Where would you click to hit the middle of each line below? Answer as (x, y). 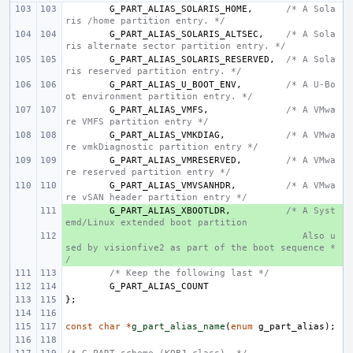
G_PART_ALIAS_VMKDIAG (165, 135)
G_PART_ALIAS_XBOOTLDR (167, 211)
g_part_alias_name (178, 327)
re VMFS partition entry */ (137, 122)
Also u (311, 236)
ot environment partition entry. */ (159, 97)
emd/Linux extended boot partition (156, 223)
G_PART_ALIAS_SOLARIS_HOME (178, 9)
